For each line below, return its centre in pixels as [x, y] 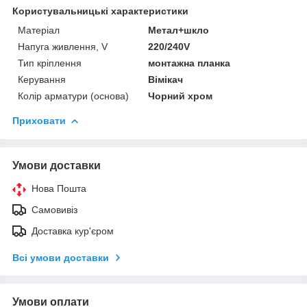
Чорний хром [181, 96]
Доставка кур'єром [73, 231]
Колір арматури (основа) [73, 96]
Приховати [39, 120]
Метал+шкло [179, 30]
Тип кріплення [50, 63]
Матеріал [39, 30]
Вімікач [166, 79]
